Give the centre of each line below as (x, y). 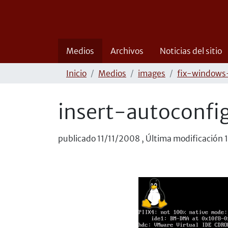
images (152, 73)
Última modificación (184, 138)
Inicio (76, 73)
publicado (77, 138)
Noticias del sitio (191, 51)
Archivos (127, 51)
